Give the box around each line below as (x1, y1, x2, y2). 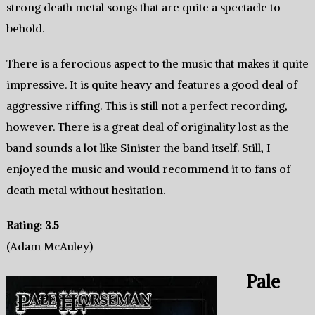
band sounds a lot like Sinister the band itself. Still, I (6, 140, 271, 155)
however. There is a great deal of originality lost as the (6, 119, 289, 134)
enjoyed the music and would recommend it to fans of (6, 161, 290, 176)
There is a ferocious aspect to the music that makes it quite (6, 56, 309, 70)
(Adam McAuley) (6, 238, 93, 253)
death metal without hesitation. (6, 182, 165, 197)
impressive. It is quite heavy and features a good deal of (6, 77, 297, 91)
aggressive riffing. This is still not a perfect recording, (6, 98, 288, 112)
